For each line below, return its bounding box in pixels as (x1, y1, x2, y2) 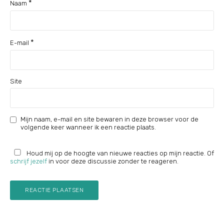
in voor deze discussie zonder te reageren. (47, 157, 178, 165)
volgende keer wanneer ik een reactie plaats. (20, 123, 156, 131)
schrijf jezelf (10, 157, 47, 165)
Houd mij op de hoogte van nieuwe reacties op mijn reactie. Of (25, 149, 214, 157)
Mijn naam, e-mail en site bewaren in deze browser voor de (20, 115, 198, 123)
